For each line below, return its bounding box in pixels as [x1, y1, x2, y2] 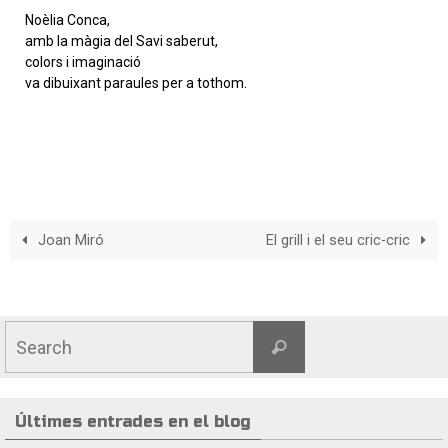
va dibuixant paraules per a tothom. [25, 75, 247, 92]
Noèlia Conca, [25, 12, 110, 29]
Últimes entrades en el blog [15, 412, 251, 432]
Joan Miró [34, 232, 105, 250]
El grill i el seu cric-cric [265, 232, 414, 250]
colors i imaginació [25, 54, 141, 71]
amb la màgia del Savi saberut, [25, 33, 218, 50]
